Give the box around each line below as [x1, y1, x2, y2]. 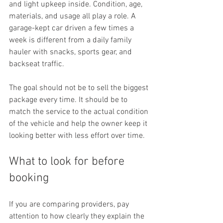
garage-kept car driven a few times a [9, 23, 136, 33]
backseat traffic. [9, 59, 64, 69]
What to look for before [9, 155, 127, 169]
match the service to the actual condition [9, 107, 150, 117]
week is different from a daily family [9, 35, 133, 45]
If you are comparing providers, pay [9, 200, 131, 210]
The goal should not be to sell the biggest [9, 83, 150, 93]
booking [9, 171, 49, 185]
